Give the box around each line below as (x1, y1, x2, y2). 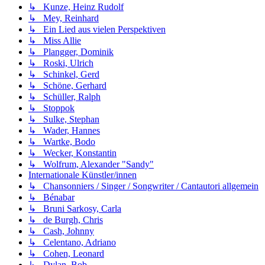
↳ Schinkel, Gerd (28, 69, 99, 80)
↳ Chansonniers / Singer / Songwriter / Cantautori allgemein (28, 181, 258, 192)
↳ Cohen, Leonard (28, 248, 104, 259)
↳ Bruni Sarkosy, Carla (28, 203, 121, 214)
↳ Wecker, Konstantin (28, 148, 117, 159)
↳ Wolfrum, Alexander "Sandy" (28, 159, 154, 170)
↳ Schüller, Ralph (28, 92, 101, 102)
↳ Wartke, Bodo (28, 137, 95, 147)
